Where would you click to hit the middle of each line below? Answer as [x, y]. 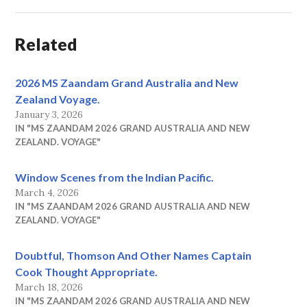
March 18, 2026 [49, 287]
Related [47, 44]
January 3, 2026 [49, 114]
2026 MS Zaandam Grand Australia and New [127, 82]
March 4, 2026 [47, 192]
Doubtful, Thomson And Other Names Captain [134, 255]
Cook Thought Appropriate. [87, 271]
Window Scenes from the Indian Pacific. [115, 177]
